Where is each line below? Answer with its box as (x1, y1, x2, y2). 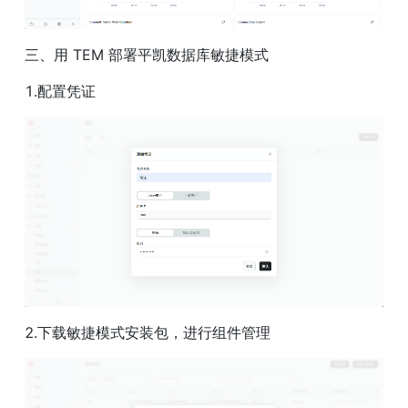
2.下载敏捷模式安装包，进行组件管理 (25, 322, 270, 342)
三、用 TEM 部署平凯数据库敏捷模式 (25, 45, 269, 64)
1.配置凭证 (25, 81, 96, 100)
